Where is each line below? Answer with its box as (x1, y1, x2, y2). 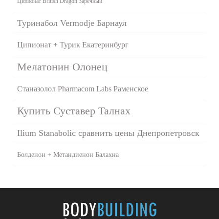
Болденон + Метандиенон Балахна (17, 151, 119, 158)
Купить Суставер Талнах (17, 104, 131, 117)
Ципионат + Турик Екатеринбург (17, 40, 129, 49)
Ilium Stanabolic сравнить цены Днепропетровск (17, 128, 199, 138)
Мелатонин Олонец (17, 60, 108, 73)
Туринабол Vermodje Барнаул (17, 18, 127, 28)
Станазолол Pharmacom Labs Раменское (17, 84, 148, 93)
